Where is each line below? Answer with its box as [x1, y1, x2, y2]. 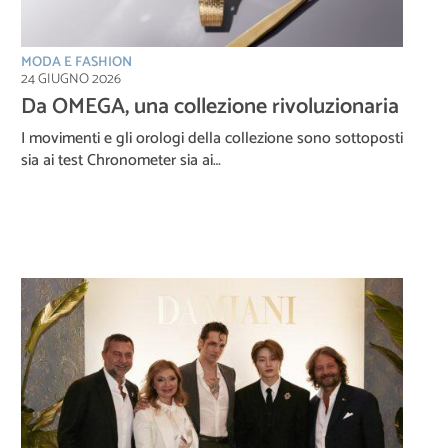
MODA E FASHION [21, 50, 132, 74]
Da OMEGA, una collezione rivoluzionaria [21, 88, 399, 125]
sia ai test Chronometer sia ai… [21, 146, 221, 174]
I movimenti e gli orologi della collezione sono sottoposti [21, 124, 403, 152]
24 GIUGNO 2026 [21, 67, 121, 91]
